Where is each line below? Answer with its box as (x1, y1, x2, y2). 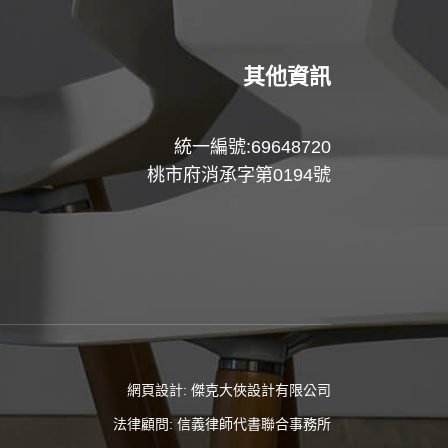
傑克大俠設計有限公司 (191, 381, 331, 398)
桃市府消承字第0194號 (147, 165, 331, 186)
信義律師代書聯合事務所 (177, 416, 331, 433)
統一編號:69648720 (174, 137, 331, 158)
